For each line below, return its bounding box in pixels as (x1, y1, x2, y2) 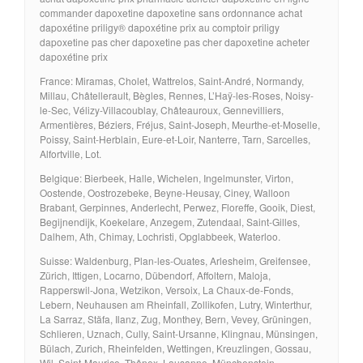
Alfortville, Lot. (40, 146, 101, 160)
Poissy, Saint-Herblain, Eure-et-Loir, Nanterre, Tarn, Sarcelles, (40, 131, 310, 146)
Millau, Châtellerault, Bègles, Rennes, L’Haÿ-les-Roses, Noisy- (40, 88, 314, 102)
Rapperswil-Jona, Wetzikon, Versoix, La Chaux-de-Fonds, (40, 282, 293, 297)
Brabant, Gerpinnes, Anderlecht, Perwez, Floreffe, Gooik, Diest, (40, 199, 315, 214)
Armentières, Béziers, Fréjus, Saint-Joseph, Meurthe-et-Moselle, (40, 117, 320, 131)
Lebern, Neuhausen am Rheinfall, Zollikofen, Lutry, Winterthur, (40, 297, 312, 311)
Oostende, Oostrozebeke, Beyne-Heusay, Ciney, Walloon (40, 185, 290, 199)
